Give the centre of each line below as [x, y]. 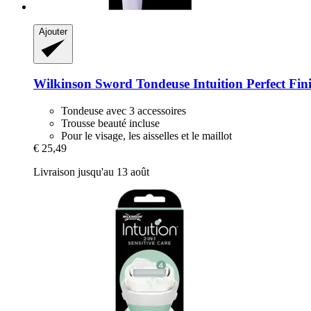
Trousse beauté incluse [110, 123]
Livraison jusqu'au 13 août [91, 171]
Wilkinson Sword [83, 84]
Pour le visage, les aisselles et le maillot [146, 135]
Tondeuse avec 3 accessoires [124, 110]
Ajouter [53, 32]
